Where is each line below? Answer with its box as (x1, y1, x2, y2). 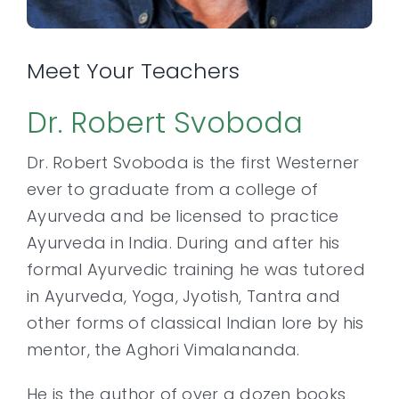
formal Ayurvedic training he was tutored (27, 257, 365, 281)
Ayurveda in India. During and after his (27, 231, 340, 254)
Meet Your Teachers (27, 55, 240, 85)
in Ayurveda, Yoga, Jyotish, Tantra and (27, 284, 341, 307)
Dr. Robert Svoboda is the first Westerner (27, 151, 360, 174)
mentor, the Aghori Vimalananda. (27, 338, 300, 361)
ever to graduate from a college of (27, 177, 319, 200)
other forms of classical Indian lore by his (27, 311, 364, 334)
